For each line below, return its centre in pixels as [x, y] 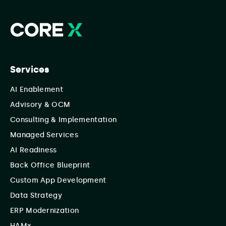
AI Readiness [34, 150]
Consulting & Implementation [64, 120]
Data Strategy [36, 196]
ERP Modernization [45, 211]
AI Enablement [37, 90]
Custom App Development [58, 181]
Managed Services [44, 135]
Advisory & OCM [40, 105]
